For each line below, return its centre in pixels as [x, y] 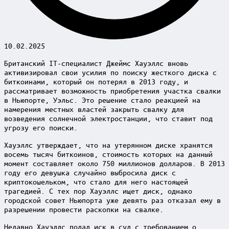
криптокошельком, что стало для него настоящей [96, 181]
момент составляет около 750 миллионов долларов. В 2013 [114, 163]
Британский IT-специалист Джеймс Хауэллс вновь [96, 63]
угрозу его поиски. [41, 127]
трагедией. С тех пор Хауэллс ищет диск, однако [98, 190]
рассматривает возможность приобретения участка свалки [112, 90]
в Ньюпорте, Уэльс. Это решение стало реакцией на [102, 99]
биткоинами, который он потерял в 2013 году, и [96, 81]
